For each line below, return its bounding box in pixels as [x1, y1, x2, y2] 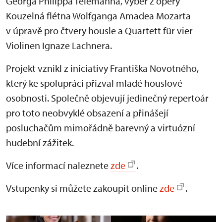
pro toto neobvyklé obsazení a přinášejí [6, 107, 168, 119]
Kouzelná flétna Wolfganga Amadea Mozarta [6, 9, 191, 22]
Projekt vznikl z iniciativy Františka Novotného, [6, 62, 199, 75]
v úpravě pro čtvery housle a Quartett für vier [6, 24, 193, 37]
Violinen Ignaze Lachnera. [6, 39, 112, 52]
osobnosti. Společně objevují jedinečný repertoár [6, 92, 209, 105]
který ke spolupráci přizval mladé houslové [6, 77, 182, 90]
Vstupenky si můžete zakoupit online [6, 182, 160, 195]
